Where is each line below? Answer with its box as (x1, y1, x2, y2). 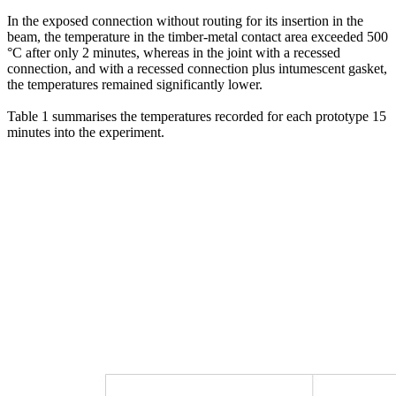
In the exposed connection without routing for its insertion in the (7, 12, 363, 28)
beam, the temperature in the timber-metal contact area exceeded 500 (7, 28, 388, 44)
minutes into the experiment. (7, 124, 164, 140)
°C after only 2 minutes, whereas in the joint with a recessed (7, 44, 340, 60)
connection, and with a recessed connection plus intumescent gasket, (7, 60, 387, 76)
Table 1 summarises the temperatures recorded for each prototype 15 (7, 108, 386, 124)
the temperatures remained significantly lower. (7, 76, 270, 92)
